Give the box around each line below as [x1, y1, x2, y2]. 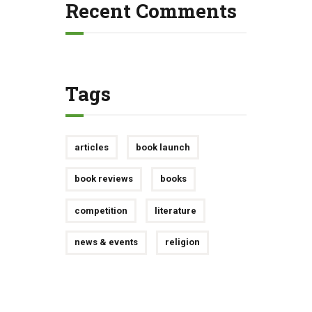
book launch [135, 141, 190, 153]
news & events [74, 237, 138, 248]
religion [164, 237, 200, 248]
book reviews [74, 173, 133, 185]
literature [154, 205, 196, 216]
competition [74, 205, 127, 216]
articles [74, 141, 109, 153]
